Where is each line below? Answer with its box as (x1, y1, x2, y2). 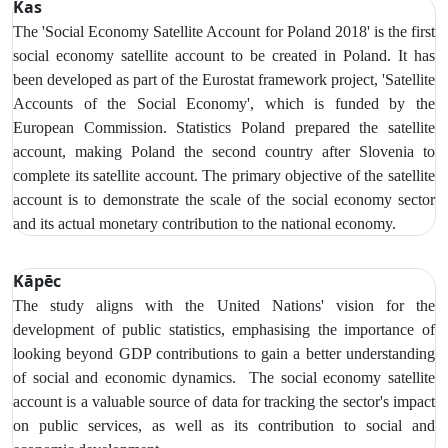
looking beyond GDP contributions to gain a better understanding (13, 344, 435, 362)
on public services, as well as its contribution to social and (13, 416, 435, 434)
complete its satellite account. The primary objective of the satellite (13, 166, 435, 184)
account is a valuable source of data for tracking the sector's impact (13, 392, 435, 410)
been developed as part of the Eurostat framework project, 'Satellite (13, 70, 435, 88)
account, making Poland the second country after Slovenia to (13, 142, 435, 160)
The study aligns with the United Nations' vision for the (13, 296, 435, 314)
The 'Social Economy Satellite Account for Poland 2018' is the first (13, 22, 435, 40)
